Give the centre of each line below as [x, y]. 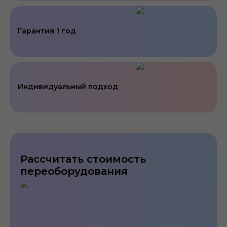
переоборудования [74, 171]
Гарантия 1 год [47, 31]
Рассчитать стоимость [83, 159]
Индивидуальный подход [68, 87]
